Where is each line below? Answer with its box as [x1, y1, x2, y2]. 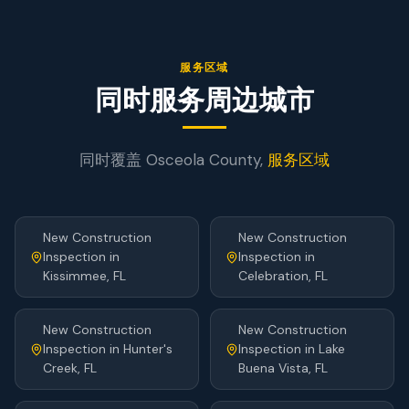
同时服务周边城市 [95, 81, 314, 116]
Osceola [146, 150, 204, 170]
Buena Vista [238, 360, 309, 376]
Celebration [238, 267, 309, 284]
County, [204, 150, 267, 170]
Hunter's [123, 341, 173, 357]
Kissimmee [43, 267, 107, 284]
